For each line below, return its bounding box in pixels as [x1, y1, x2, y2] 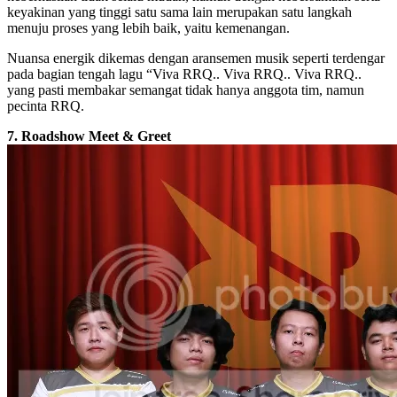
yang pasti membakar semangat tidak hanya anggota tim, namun [7, 82, 364, 97]
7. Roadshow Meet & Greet [7, 128, 171, 144]
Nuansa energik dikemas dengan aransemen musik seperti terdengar [7, 50, 385, 66]
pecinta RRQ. [7, 97, 84, 113]
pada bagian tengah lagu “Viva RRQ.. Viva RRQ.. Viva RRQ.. [7, 66, 362, 82]
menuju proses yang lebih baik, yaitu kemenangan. [7, 19, 290, 35]
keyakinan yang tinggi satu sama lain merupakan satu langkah [7, 4, 352, 19]
